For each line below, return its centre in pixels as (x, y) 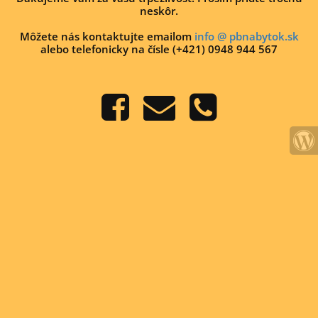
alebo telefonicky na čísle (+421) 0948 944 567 (159, 49)
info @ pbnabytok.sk (246, 36)
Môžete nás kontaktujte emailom (107, 36)
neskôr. (159, 11)
